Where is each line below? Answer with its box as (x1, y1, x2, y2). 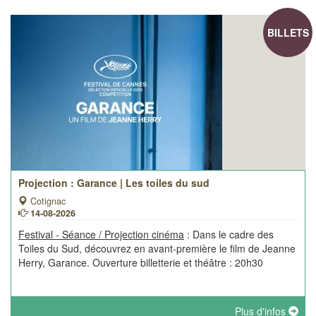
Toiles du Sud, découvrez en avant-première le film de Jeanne (18, 241, 296, 255)
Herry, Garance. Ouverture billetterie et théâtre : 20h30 (18, 255, 263, 269)
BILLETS (267, 25, 309, 39)
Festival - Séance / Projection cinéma (18, 227, 184, 241)
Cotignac (28, 195, 66, 207)
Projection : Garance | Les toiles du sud (18, 176, 209, 190)
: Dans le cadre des (184, 227, 274, 241)
